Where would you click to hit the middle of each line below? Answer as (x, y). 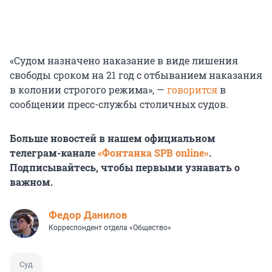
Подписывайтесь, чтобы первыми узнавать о (125, 168)
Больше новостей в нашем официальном (113, 138)
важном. (31, 182)
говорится (192, 90)
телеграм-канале (54, 153)
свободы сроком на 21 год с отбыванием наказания (136, 75)
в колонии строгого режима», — (88, 90)
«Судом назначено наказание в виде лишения (124, 61)
